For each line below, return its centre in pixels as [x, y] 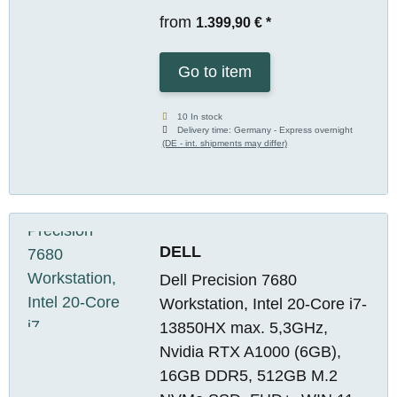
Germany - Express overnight [294, 129]
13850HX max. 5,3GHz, [243, 327]
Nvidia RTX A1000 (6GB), [250, 351]
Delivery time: [206, 129]
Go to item [214, 71]
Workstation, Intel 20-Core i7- [263, 304]
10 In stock [200, 116]
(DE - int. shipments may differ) [224, 143]
